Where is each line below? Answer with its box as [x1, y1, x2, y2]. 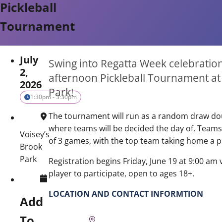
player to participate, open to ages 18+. [48, 167, 194, 179]
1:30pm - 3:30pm [30, 93, 77, 102]
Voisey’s [20, 129, 50, 140]
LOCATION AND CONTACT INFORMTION [48, 188, 203, 199]
